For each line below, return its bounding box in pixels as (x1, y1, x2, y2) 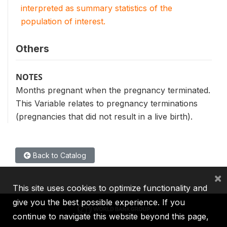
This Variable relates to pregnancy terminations (16, 98, 198, 108)
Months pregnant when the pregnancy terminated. (16, 85, 210, 95)
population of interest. (21, 16, 105, 26)
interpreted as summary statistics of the (21, 3, 172, 13)
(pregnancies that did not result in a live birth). (16, 111, 193, 122)
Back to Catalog (31, 150, 86, 160)
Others (16, 42, 49, 55)
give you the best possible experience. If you (13, 197, 185, 207)
